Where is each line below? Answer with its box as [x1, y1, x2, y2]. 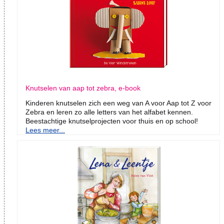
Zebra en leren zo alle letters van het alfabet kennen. [25, 108, 193, 116]
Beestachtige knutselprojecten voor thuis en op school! [25, 117, 198, 125]
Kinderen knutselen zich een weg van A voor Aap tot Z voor [25, 99, 211, 107]
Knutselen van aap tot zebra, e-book [25, 84, 140, 92]
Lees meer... [25, 126, 65, 134]
